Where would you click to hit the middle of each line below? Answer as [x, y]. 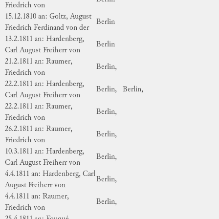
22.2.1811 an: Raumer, [39, 107]
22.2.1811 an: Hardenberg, [44, 84]
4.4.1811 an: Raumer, [37, 197]
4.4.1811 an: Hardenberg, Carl [50, 174]
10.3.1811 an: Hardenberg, [44, 152]
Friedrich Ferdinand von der [47, 28]
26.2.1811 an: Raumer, [39, 129]
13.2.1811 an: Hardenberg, [44, 39]
